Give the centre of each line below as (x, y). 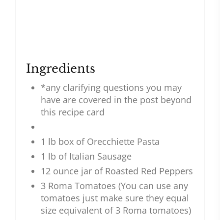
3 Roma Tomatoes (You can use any (114, 186)
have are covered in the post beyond (116, 100)
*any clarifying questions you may (111, 88)
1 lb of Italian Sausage (86, 156)
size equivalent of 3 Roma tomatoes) (116, 210)
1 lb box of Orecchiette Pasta (100, 142)
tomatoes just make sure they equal (115, 198)
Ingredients (61, 69)
